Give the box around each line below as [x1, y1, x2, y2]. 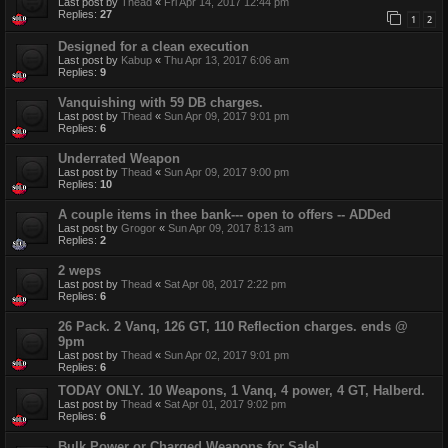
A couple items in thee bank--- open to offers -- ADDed [58, 207, 391, 223]
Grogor [121, 222, 156, 235]
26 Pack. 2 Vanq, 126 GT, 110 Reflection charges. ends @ [58, 319, 408, 335]
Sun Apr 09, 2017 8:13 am [168, 222, 293, 235]
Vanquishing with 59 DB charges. [58, 95, 263, 111]
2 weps [58, 263, 101, 279]
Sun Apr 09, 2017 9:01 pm [164, 110, 289, 123]
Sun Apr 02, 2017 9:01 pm [164, 349, 289, 362]
